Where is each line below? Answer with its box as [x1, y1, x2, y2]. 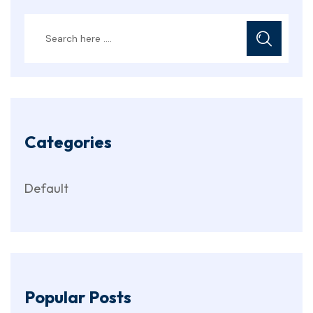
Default [24, 180, 68, 196]
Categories [24, 131, 112, 152]
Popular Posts [24, 286, 131, 307]
